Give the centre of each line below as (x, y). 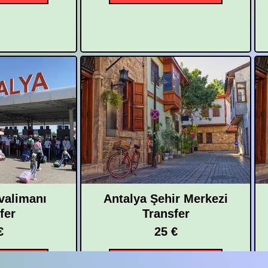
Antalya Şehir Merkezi (166, 199)
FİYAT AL (166, 262)
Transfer (166, 214)
